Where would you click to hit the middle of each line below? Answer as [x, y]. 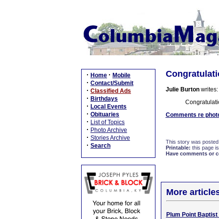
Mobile [121, 75]
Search [100, 146]
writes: [208, 89]
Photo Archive [109, 130]
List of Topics [108, 122]
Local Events [109, 107]
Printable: [178, 148]
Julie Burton [182, 89]
